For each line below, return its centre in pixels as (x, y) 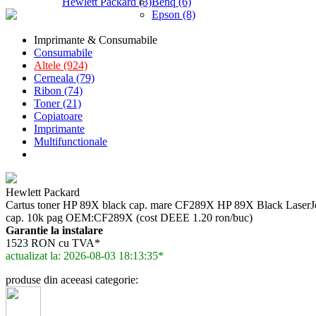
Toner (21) (57, 103)
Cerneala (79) (64, 78)
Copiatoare (58, 116)
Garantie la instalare (54, 230)
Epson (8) (174, 14)
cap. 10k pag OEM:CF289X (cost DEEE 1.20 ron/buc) (129, 218)
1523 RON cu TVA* (53, 243)
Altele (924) (61, 65)
